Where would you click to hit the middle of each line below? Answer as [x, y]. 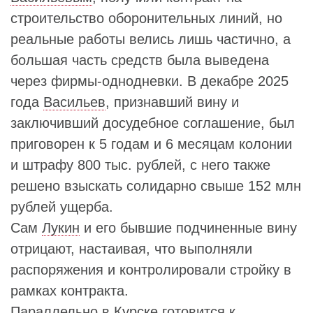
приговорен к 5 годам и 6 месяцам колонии [151, 144]
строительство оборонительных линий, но [146, 18]
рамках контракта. [72, 291]
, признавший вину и [172, 102]
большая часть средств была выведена [140, 60]
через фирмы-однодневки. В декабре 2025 [150, 81]
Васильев [74, 102]
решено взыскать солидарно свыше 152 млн [156, 186]
